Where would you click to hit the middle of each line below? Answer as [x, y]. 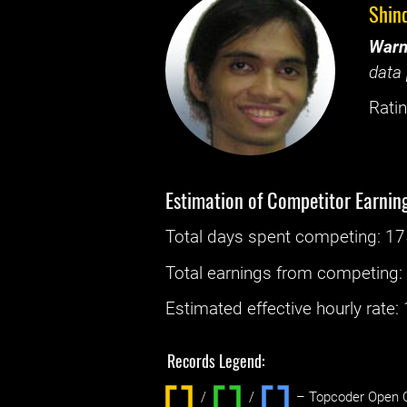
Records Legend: [217, 360]
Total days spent [231, 238]
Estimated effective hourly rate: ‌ [285, 308]
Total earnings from [242, 273]
